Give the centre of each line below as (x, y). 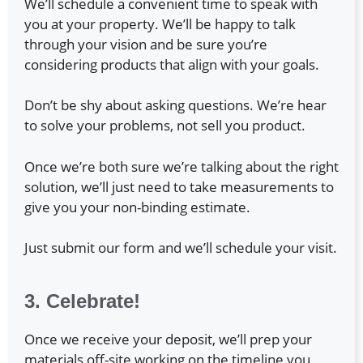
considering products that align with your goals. (172, 64)
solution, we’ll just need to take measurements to (179, 186)
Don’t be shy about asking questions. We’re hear (175, 105)
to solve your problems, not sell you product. (165, 126)
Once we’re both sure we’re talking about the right (181, 166)
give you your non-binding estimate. (137, 207)
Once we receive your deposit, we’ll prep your (168, 340)
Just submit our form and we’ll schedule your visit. (181, 248)
